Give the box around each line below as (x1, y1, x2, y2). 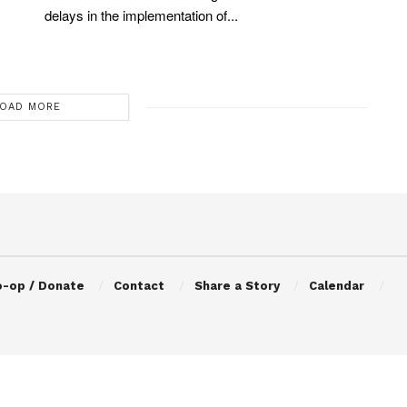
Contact (114, 279, 165, 293)
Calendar (309, 279, 365, 293)
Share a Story (194, 279, 280, 293)
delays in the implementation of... (45, 5, 238, 25)
